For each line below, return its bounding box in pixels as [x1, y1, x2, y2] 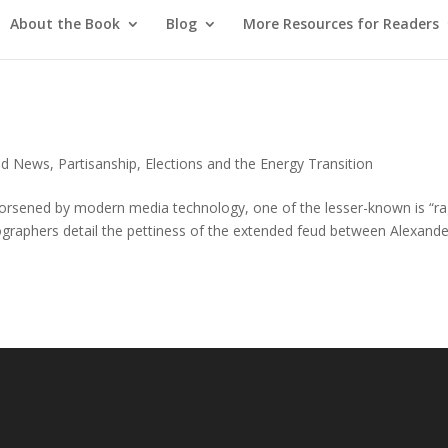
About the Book [10, 13, 120, 33]
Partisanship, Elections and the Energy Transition [58, 154, 374, 173]
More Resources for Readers [243, 13, 439, 33]
